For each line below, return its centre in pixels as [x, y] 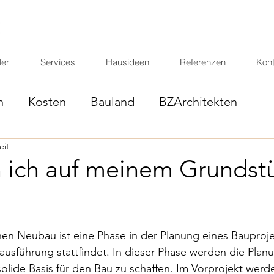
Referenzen [203, 62]
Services [58, 62]
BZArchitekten [198, 101]
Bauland [113, 101]
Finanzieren [38, 150]
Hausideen [128, 62]
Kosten [47, 101]
